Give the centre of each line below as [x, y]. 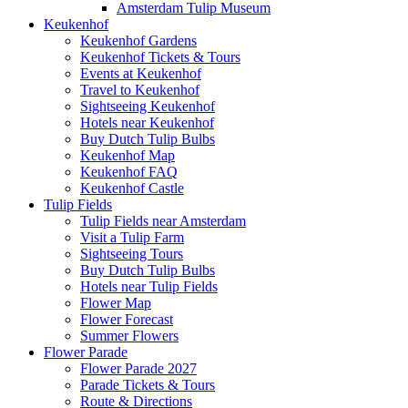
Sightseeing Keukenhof [148, 106]
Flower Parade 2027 [138, 368]
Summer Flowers [129, 335]
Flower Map [116, 302]
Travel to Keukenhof [140, 89]
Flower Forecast [127, 319]
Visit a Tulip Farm [132, 237]
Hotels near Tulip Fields [149, 286]
